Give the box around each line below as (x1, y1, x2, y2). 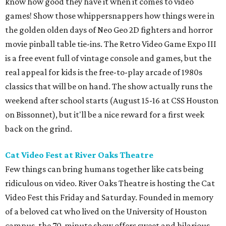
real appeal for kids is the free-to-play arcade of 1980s (5, 67, 202, 78)
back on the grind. (5, 124, 72, 134)
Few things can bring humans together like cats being (5, 164, 204, 175)
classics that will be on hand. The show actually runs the (5, 81, 212, 92)
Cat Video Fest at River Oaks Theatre (5, 150, 153, 160)
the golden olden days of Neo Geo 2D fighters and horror (5, 25, 213, 35)
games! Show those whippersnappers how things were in (5, 11, 214, 21)
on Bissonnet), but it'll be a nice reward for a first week (5, 109, 204, 120)
